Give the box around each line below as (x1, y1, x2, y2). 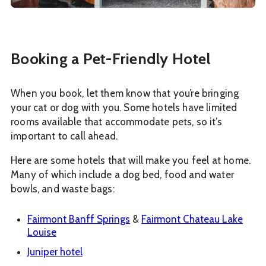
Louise (27, 226, 56, 239)
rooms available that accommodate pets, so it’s (11, 116, 222, 128)
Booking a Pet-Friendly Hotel (11, 49, 211, 69)
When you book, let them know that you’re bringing (11, 87, 239, 100)
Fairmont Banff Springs (27, 213, 130, 226)
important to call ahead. (11, 130, 118, 142)
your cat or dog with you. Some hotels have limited (11, 102, 237, 114)
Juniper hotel (27, 246, 83, 258)
